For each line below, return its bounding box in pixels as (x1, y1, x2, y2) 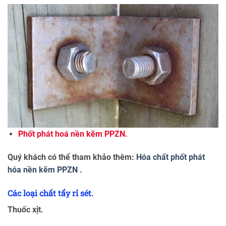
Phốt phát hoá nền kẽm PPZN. (18, 129, 128, 139)
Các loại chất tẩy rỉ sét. (8, 187, 93, 198)
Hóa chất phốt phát (136, 152, 205, 162)
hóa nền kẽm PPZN (8, 165, 78, 175)
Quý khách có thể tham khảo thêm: (8, 152, 136, 162)
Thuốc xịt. (8, 204, 43, 214)
